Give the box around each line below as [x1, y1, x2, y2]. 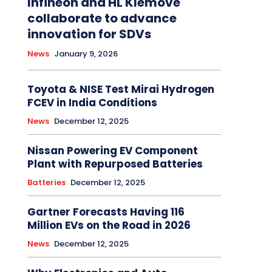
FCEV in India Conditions [27, 95, 157, 110]
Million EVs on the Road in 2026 [27, 218, 191, 233]
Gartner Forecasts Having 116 [27, 205, 185, 220]
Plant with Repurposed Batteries [27, 157, 203, 172]
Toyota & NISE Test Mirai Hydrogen [27, 82, 214, 97]
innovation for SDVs [27, 25, 151, 43]
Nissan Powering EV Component [27, 143, 198, 158]
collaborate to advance [27, 10, 177, 27]
